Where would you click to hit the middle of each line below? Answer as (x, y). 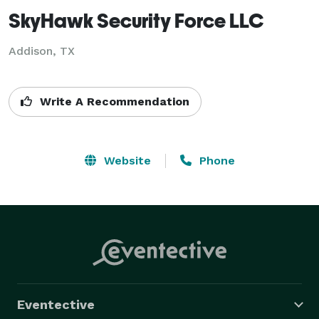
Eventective (56, 304)
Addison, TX (42, 51)
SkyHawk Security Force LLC (136, 20)
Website (125, 160)
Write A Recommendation (113, 101)
